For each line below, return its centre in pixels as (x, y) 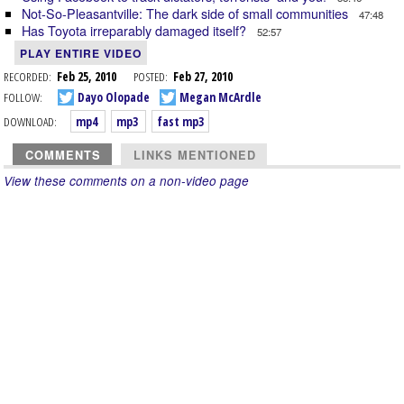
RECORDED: (28, 76)
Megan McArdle (219, 97)
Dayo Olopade (112, 97)
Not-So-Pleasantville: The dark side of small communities (187, 13)
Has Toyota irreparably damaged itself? (136, 30)
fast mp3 (180, 121)
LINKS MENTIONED (195, 155)
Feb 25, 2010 (95, 76)
